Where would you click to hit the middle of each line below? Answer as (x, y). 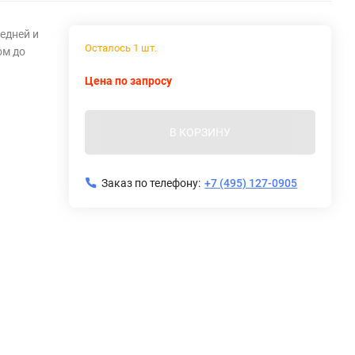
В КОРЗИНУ (200, 132)
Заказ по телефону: (151, 183)
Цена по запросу (129, 81)
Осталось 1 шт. (121, 48)
